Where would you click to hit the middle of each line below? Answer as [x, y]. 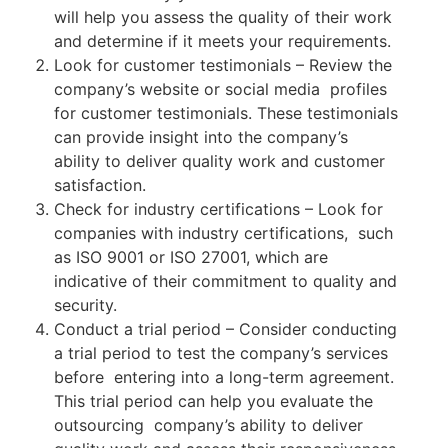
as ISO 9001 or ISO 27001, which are [191, 256]
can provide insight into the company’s [203, 136]
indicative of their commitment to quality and [225, 280]
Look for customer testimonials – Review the [223, 64]
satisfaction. [102, 184]
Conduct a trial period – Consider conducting [225, 328]
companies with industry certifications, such [223, 232]
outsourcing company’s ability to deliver [208, 424]
